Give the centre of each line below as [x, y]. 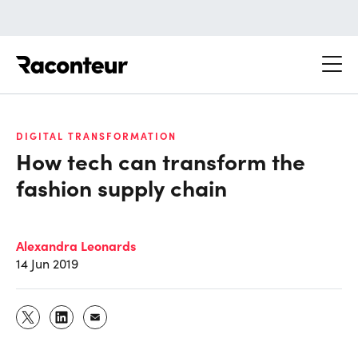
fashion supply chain [121, 187]
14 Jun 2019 [47, 263]
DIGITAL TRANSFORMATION [96, 135]
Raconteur [158, 56]
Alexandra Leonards [76, 245]
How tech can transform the [161, 160]
